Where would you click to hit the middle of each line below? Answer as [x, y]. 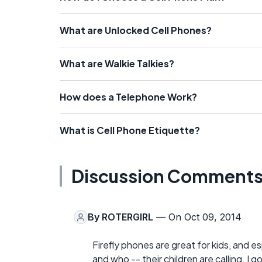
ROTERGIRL [127, 217]
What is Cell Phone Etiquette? [130, 130]
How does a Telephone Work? [128, 97]
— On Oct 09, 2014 [197, 217]
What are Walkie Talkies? [117, 64]
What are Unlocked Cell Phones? [136, 30]
